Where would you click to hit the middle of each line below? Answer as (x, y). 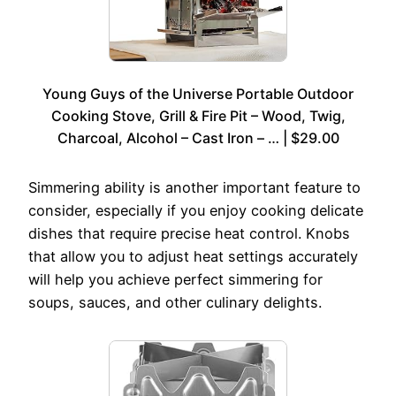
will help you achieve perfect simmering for (175, 279)
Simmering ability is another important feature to (194, 187)
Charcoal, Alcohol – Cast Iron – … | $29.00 (198, 137)
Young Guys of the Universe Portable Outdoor (198, 93)
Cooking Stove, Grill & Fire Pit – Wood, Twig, (198, 115)
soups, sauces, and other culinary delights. (175, 302)
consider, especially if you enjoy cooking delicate (196, 210)
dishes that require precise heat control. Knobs (189, 233)
